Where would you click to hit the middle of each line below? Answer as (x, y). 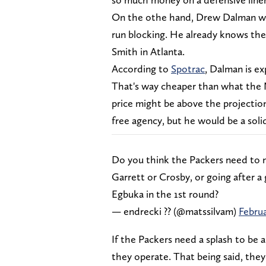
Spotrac (188, 68)
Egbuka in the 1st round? (165, 194)
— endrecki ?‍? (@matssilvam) (175, 211)
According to (141, 68)
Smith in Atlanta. (148, 51)
